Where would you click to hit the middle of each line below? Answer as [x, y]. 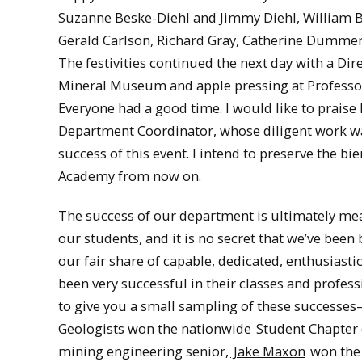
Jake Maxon [268, 351]
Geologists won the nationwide [155, 328]
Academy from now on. [130, 176]
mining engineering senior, [143, 351]
